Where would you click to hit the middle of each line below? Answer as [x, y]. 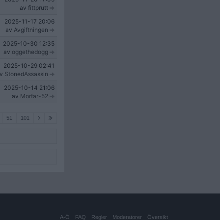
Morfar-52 [34, 96]
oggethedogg [30, 52]
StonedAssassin [26, 74]
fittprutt [38, 8]
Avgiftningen [31, 30]
